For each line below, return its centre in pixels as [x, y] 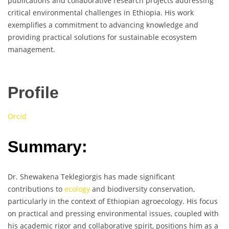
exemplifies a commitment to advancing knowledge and [103, 25]
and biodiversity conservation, [142, 189]
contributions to [36, 189]
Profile [33, 93]
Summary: [48, 146]
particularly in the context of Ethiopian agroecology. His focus [113, 201]
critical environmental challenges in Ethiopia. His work [101, 13]
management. [31, 50]
